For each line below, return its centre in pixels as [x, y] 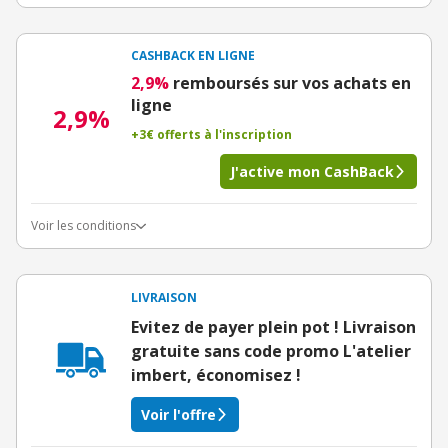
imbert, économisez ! [216, 375]
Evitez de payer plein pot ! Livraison [273, 327]
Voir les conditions [83, 225]
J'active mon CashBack [312, 171]
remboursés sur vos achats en [292, 83]
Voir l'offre [178, 414]
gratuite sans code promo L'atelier [271, 351]
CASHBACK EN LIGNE [193, 55]
